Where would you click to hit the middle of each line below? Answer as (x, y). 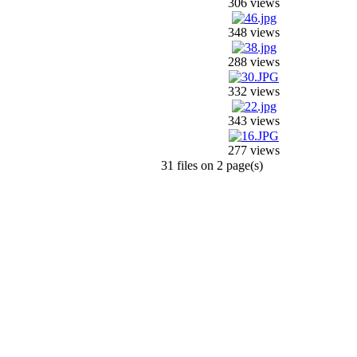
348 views (254, 32)
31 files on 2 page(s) (212, 165)
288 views (254, 62)
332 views (254, 91)
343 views (254, 121)
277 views (254, 150)
